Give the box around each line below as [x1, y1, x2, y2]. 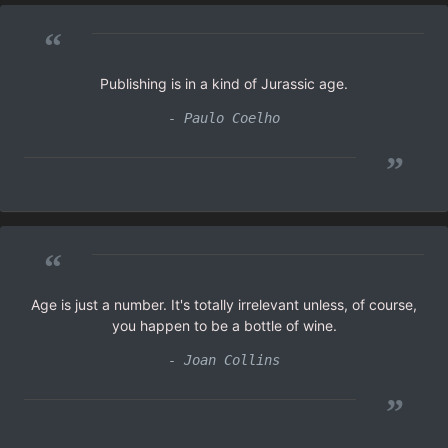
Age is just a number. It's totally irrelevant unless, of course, [31, 295, 417, 313]
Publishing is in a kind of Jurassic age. [100, 74, 348, 92]
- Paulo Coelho [168, 109, 280, 126]
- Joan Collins [168, 351, 280, 368]
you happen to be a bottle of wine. [111, 316, 337, 334]
